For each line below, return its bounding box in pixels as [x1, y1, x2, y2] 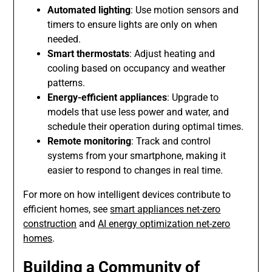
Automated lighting [47, 4, 131, 16]
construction [23, 217, 77, 229]
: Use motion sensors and [131, 4, 239, 16]
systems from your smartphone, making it [47, 149, 226, 161]
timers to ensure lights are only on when [47, 18, 218, 30]
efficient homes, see [23, 203, 110, 215]
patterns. [47, 76, 86, 89]
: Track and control [131, 135, 211, 147]
